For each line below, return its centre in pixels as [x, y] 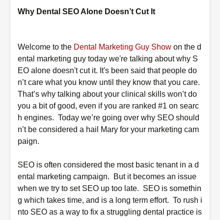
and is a [100, 200]
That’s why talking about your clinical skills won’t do [107, 94]
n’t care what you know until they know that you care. [110, 82]
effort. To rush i [175, 200]
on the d [186, 47]
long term [132, 200]
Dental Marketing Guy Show [123, 47]
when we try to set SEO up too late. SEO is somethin [110, 188]
